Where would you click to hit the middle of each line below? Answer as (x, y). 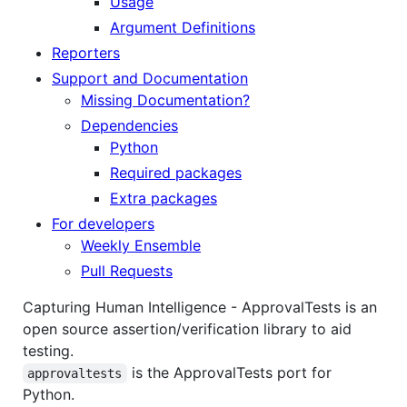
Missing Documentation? (165, 99)
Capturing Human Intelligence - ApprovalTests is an (200, 307)
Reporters (86, 52)
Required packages (176, 172)
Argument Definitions (183, 27)
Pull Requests (127, 270)
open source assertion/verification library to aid (187, 328)
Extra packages (164, 198)
